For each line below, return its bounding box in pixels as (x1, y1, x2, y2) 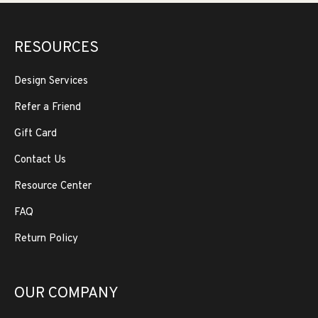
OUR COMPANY (14, 284, 119, 303)
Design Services (14, 75, 88, 88)
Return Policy (14, 232, 78, 246)
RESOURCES (14, 38, 99, 57)
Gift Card (14, 127, 57, 141)
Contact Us (14, 153, 66, 167)
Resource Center (14, 180, 92, 193)
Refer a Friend (14, 101, 81, 114)
